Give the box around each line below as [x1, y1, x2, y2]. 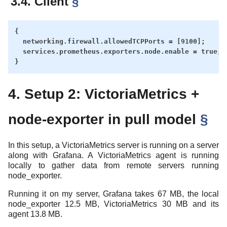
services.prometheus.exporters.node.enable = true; [14, 48, 221, 56]
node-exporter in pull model [8, 111, 200, 128]
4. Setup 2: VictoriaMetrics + [8, 86, 199, 102]
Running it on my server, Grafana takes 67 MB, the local [8, 190, 219, 199]
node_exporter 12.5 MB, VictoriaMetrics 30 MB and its [8, 200, 219, 209]
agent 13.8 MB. [8, 210, 62, 219]
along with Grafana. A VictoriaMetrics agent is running [8, 151, 219, 160]
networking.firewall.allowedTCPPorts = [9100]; [14, 37, 205, 46]
